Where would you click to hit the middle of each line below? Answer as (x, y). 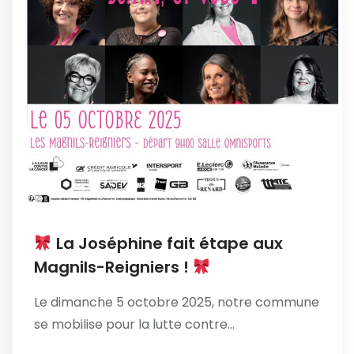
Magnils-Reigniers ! (113, 267)
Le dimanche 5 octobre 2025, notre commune (177, 302)
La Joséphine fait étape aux (167, 243)
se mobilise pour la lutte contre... (134, 324)
